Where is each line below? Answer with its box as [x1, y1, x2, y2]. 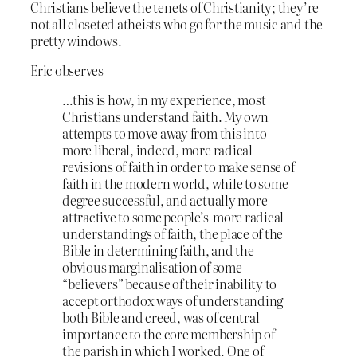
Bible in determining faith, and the [62, 241, 254, 261]
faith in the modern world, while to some [62, 174, 288, 194]
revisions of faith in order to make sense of [62, 157, 295, 177]
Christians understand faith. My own [62, 107, 269, 127]
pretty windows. [30, 30, 122, 50]
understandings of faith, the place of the [62, 224, 284, 244]
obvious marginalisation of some [62, 257, 242, 277]
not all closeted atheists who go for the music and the [30, 14, 324, 33]
